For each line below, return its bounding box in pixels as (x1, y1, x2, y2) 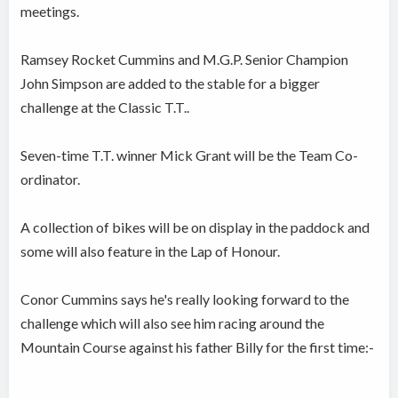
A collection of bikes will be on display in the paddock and (20, 219, 370, 236)
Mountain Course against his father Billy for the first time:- (20, 338, 375, 356)
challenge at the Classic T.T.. (20, 99, 190, 116)
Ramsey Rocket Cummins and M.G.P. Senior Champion (20, 51, 349, 68)
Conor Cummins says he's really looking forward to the (20, 291, 350, 308)
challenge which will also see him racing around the (20, 314, 325, 332)
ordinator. (20, 171, 81, 188)
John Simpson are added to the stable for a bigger (20, 75, 321, 92)
